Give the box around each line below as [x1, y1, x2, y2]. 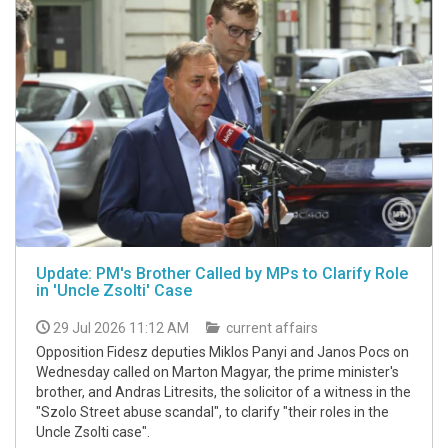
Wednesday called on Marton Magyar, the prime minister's [36, 364, 399, 381]
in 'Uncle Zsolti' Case [36, 281, 192, 301]
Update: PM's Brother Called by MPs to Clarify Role [36, 264, 408, 284]
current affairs [223, 320, 318, 337]
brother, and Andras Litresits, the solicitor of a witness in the [36, 384, 411, 401]
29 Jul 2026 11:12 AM [53, 320, 189, 337]
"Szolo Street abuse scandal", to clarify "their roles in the [36, 404, 389, 421]
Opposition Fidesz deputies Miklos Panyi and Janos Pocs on [36, 344, 409, 361]
